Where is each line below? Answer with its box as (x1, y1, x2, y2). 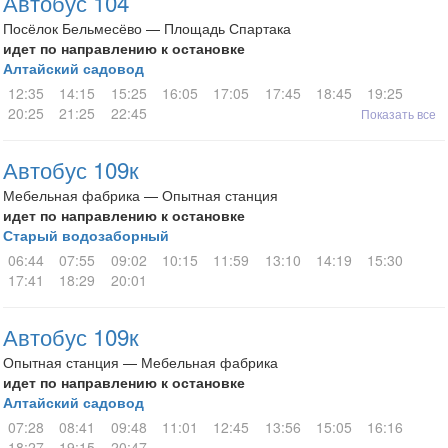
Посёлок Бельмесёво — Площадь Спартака (3, 18, 291, 38)
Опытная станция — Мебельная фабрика (3, 352, 278, 372)
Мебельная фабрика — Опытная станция (3, 185, 278, 205)
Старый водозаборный (3, 225, 169, 245)
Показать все (361, 105, 436, 122)
